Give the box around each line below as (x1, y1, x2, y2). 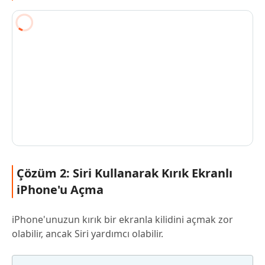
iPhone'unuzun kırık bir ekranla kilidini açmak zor (12, 213, 233, 227)
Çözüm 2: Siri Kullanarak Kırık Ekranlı (17, 165, 232, 182)
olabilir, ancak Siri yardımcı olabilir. (12, 227, 163, 241)
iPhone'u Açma (17, 182, 104, 198)
